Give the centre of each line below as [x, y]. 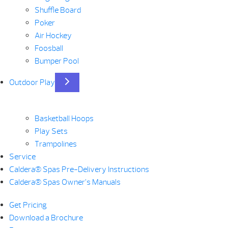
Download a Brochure [46, 218]
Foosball [49, 48]
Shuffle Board [58, 10]
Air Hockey [53, 36]
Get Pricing [28, 205]
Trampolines [55, 144]
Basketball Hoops [64, 119]
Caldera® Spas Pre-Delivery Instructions [79, 169]
